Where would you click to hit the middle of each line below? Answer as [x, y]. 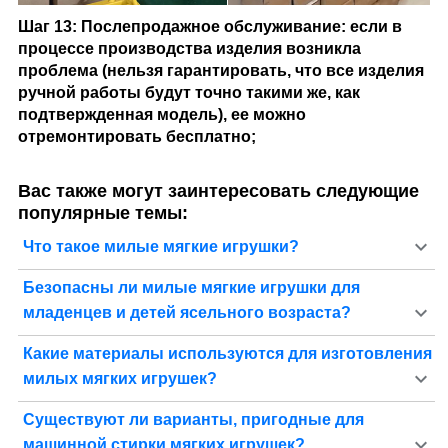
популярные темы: [102, 213]
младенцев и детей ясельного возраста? [186, 313]
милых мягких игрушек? [119, 379]
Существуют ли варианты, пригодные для [193, 420]
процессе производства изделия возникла [189, 49]
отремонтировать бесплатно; [136, 137]
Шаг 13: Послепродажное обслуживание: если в [209, 27]
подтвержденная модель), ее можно [161, 115]
